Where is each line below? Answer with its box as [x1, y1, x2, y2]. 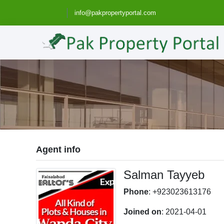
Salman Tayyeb [123, 167, 205, 181]
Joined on [123, 207, 162, 216]
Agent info [36, 144, 81, 154]
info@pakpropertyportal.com [74, 9, 156, 16]
